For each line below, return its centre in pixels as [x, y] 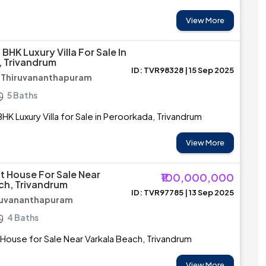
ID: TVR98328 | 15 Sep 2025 [183, 70]
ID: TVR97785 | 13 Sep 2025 [183, 192]
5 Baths [22, 95]
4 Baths [23, 217]
